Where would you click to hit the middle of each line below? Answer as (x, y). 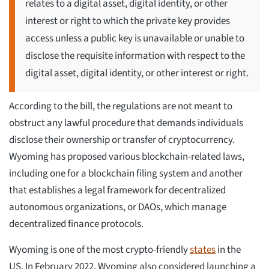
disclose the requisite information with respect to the (135, 56)
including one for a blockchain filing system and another (126, 173)
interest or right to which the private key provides (128, 21)
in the (228, 249)
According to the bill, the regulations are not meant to (121, 106)
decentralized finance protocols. (76, 224)
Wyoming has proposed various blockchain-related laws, (127, 156)
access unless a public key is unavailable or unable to (135, 38)
